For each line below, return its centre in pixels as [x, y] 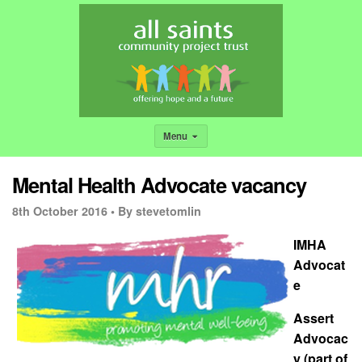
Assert [314, 318]
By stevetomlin [160, 211]
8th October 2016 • [63, 211]
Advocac [321, 338]
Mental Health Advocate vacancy [159, 185]
